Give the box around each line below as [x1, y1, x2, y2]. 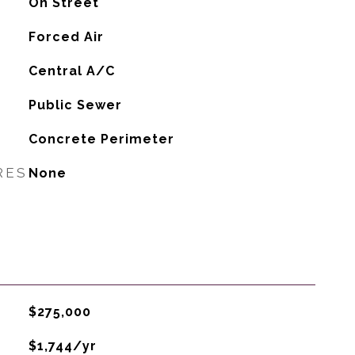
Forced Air [28, 29, 104, 44]
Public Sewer [28, 97, 122, 113]
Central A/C [28, 63, 115, 78]
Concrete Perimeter [28, 132, 174, 147]
